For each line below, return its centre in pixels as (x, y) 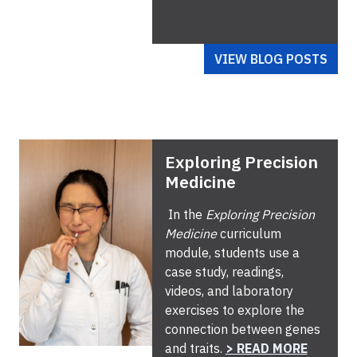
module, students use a (232, 252)
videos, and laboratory (229, 290)
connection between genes (242, 329)
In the (185, 214)
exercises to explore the (234, 310)
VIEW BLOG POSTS (271, 59)
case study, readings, (224, 271)
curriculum (249, 233)
